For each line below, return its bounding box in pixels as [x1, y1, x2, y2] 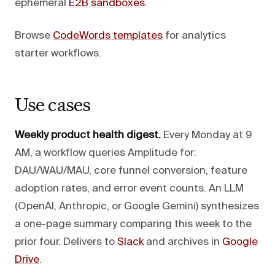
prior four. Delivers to [15, 236, 117, 247]
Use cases [15, 91, 90, 116]
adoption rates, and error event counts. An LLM [15, 183, 244, 194]
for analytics [163, 30, 226, 41]
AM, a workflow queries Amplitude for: [15, 147, 196, 158]
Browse [15, 30, 53, 41]
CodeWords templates [53, 30, 163, 41]
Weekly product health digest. [15, 130, 161, 141]
